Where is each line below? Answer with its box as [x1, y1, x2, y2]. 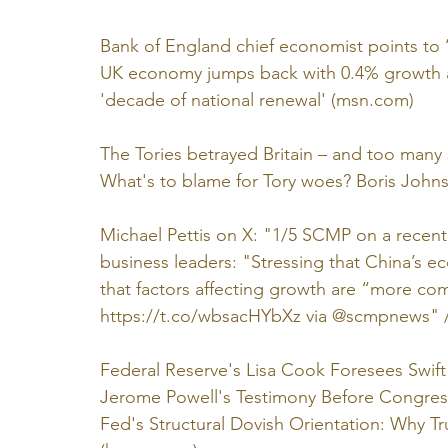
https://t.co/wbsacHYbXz [100, 305, 301, 327]
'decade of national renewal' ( [100, 89, 336, 111]
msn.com [336, 89, 409, 111]
